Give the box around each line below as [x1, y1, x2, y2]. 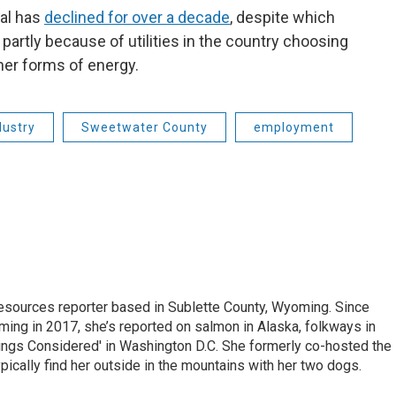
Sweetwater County [81, 119, 208, 134]
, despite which [230, 7, 335, 27]
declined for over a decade [44, 7, 230, 27]
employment [254, 119, 334, 134]
